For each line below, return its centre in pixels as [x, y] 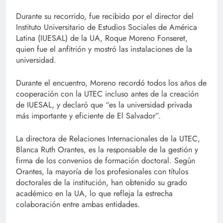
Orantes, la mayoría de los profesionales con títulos [102, 172]
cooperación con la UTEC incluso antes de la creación [107, 94]
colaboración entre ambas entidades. [78, 205]
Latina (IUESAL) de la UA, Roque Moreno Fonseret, [102, 38]
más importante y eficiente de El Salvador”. [88, 116]
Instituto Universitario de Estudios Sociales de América [107, 27]
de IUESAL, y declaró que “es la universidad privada [104, 105]
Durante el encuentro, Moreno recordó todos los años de [111, 83]
